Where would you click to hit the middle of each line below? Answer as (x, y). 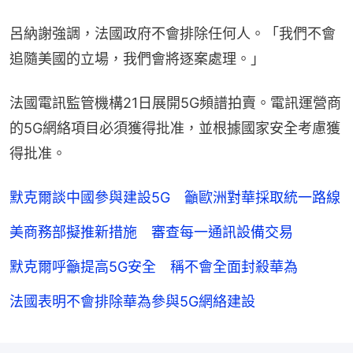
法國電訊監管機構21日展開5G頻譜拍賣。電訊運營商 (175, 102)
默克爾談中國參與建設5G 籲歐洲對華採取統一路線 (175, 197)
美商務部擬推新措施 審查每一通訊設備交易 (151, 232)
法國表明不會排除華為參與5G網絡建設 (132, 301)
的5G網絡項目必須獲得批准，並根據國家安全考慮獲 (175, 128)
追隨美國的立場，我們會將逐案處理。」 (137, 58)
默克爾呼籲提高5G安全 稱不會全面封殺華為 (154, 266)
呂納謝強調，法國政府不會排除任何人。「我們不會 (173, 33)
